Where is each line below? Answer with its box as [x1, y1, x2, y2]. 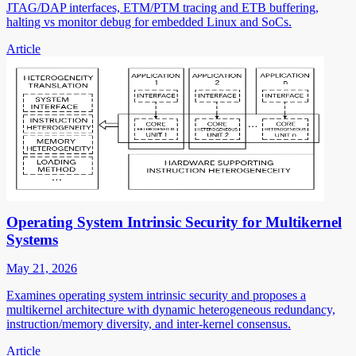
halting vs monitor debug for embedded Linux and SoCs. [6, 15, 292, 29]
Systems [6, 231, 58, 249]
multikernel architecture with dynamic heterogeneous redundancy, [6, 303, 335, 317]
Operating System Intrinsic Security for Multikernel [6, 214, 342, 231]
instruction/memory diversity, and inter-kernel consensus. [6, 317, 291, 331]
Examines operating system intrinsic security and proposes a [6, 288, 306, 303]
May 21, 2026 [6, 261, 77, 276]
